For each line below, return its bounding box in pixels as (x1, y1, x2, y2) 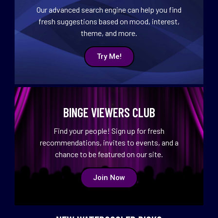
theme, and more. (81, 28, 137, 37)
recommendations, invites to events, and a (39, 137, 179, 147)
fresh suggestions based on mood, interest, (38, 16, 180, 26)
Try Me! (96, 52, 122, 61)
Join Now (93, 173, 125, 182)
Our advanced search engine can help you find (36, 4, 182, 14)
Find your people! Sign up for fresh (54, 126, 164, 135)
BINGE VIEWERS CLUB (63, 104, 155, 120)
